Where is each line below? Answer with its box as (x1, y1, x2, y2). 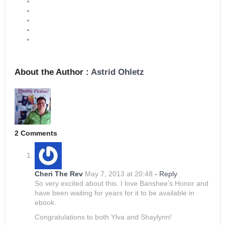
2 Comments (15, 129, 57, 138)
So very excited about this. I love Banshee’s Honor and (35, 179, 208, 188)
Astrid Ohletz (91, 67, 144, 77)
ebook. (35, 198, 56, 207)
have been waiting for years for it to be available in (35, 189, 194, 197)
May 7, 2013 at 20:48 (83, 170, 155, 178)
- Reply (155, 170, 177, 178)
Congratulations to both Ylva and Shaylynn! (35, 213, 172, 221)
